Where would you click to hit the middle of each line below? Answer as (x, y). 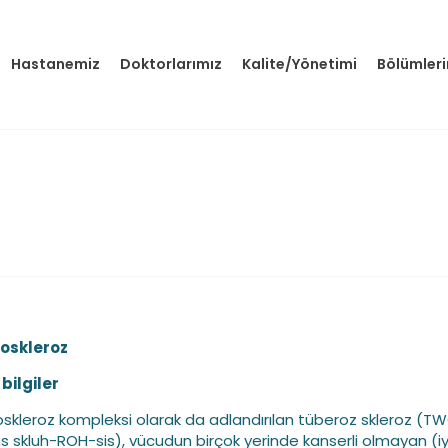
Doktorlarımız (171, 64)
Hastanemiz (55, 64)
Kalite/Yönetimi (299, 64)
